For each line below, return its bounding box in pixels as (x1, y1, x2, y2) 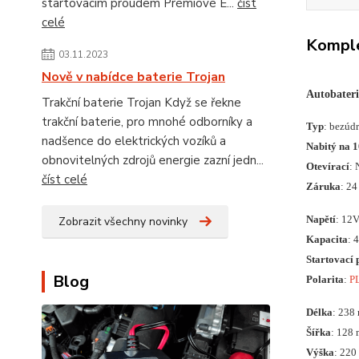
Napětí (305, 213, 336, 226)
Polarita (305, 273, 344, 286)
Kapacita (305, 233, 348, 246)
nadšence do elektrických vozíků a (42, 133, 226, 149)
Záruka (305, 180, 341, 193)
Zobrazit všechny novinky (58, 214, 188, 229)
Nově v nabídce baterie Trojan (42, 68, 225, 86)
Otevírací (305, 160, 349, 173)
